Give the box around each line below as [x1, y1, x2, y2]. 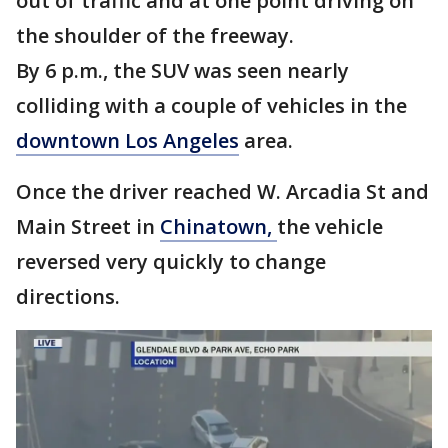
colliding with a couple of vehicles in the [16, 92, 407, 119]
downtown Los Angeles [16, 127, 239, 154]
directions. [16, 283, 120, 310]
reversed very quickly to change [16, 248, 326, 275]
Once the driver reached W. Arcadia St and [16, 178, 429, 205]
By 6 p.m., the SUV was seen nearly [16, 57, 349, 84]
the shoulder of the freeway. [16, 22, 294, 49]
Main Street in [16, 213, 160, 240]
